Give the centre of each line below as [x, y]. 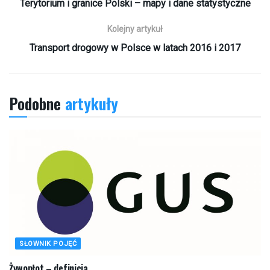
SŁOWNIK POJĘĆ [48, 243]
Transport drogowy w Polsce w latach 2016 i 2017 [135, 48]
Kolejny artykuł [135, 29]
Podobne [35, 103]
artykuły [89, 103]
